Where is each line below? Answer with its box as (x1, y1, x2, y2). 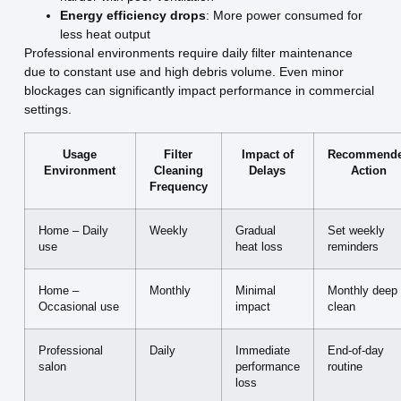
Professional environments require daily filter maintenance (23, 46, 353, 61)
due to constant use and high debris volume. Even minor (23, 64, 344, 80)
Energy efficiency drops (59, 8, 206, 23)
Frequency (149, 180, 208, 193)
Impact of (241, 148, 294, 161)
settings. (23, 102, 72, 117)
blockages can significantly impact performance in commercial (23, 83, 374, 98)
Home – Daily (38, 224, 108, 237)
